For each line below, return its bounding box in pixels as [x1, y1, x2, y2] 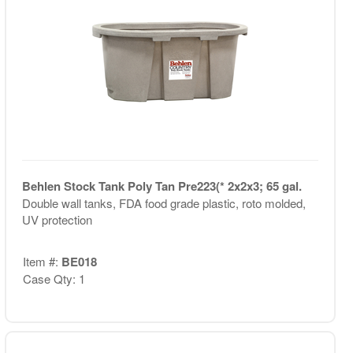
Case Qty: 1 [22, 269, 85, 287]
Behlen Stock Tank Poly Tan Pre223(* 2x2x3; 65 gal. [21, 177, 302, 195]
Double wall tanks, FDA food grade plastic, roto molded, [21, 195, 306, 211]
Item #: [22, 252, 61, 269]
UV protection [21, 211, 92, 228]
